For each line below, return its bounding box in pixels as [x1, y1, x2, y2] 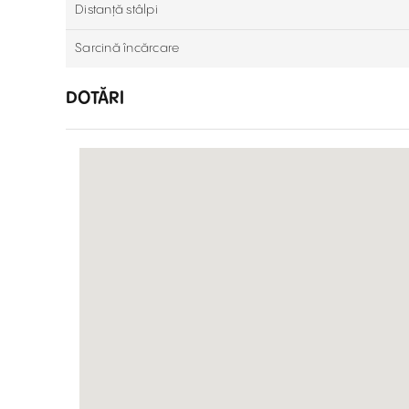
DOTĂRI [66, 89, 125, 107]
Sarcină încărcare [75, 42, 180, 55]
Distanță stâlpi [75, 4, 158, 16]
